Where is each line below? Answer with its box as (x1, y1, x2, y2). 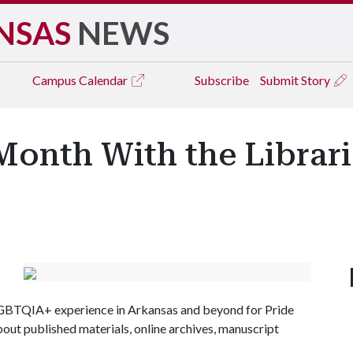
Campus (32, 72, 79, 87)
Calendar (79, 72, 130, 87)
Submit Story (260, 72, 333, 87)
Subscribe (195, 72, 249, 87)
